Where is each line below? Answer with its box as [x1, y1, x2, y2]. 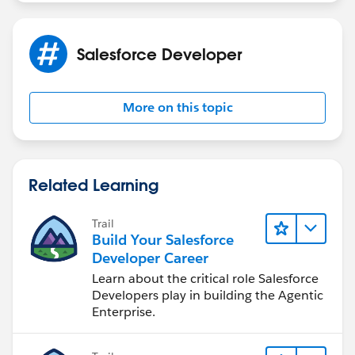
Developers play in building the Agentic [92, 286, 323, 303]
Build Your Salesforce [92, 230, 234, 249]
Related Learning [29, 174, 158, 195]
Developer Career [92, 248, 208, 267]
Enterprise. [92, 303, 155, 320]
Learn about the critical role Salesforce [92, 269, 319, 287]
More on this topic [122, 98, 233, 116]
